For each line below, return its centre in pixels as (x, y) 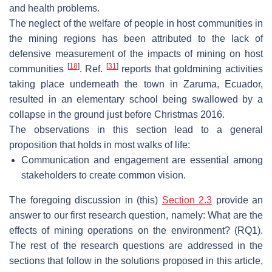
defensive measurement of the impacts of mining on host (136, 53)
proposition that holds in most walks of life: (100, 144)
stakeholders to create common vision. (104, 175)
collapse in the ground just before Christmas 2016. (117, 114)
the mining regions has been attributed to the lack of (136, 38)
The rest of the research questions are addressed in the (136, 245)
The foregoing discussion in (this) (86, 200)
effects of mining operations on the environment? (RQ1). (136, 230)
